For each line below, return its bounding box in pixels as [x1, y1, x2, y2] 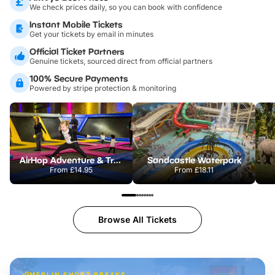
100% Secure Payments [29, 72, 128, 83]
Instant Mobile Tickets [29, 18, 123, 29]
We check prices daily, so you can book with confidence [29, 2, 222, 12]
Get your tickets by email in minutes [29, 29, 153, 39]
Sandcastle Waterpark [147, 154, 241, 165]
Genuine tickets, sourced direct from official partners [29, 56, 212, 66]
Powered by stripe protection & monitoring [29, 83, 176, 93]
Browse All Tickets [98, 214, 177, 225]
